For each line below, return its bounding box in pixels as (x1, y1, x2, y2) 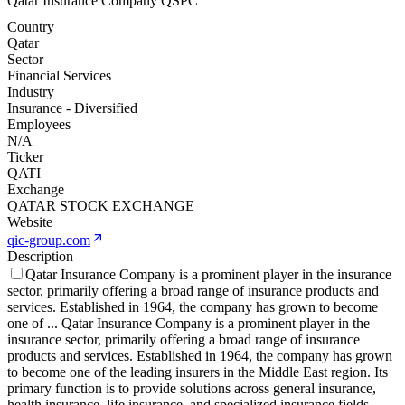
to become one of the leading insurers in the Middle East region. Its (7, 364, 388, 381)
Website (7, 214, 52, 231)
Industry (7, 84, 54, 100)
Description (7, 249, 73, 265)
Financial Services (7, 68, 111, 84)
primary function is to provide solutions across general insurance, (7, 381, 376, 397)
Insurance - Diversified (7, 100, 137, 117)
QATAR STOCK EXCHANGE (7, 198, 194, 214)
